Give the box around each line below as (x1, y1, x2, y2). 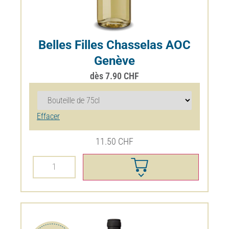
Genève (94, 54, 135, 68)
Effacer (37, 111, 60, 122)
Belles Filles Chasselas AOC (38, 38, 191, 53)
